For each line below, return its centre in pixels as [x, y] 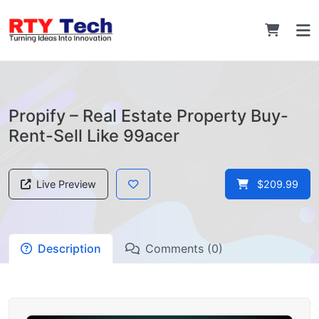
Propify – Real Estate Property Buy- [148, 116]
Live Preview [66, 184]
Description [69, 249]
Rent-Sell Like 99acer [94, 136]
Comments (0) [184, 249]
